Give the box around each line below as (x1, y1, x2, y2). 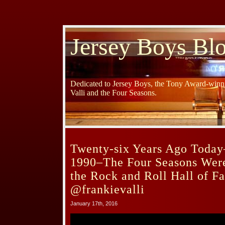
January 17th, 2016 (70, 200, 118, 207)
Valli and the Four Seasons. (70, 88, 157, 97)
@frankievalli (70, 183, 145, 196)
